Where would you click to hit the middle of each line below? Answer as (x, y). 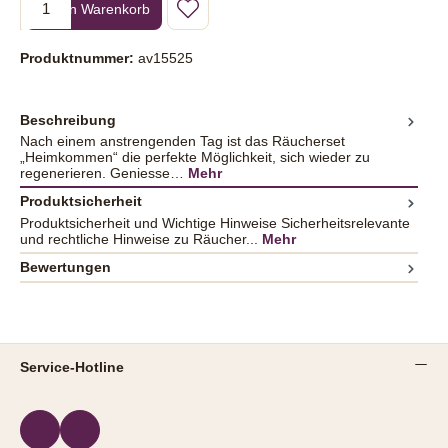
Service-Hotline (72, 366)
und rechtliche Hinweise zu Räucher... (141, 238)
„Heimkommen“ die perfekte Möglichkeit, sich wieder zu (195, 157)
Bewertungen (65, 267)
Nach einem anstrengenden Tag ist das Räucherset (182, 141)
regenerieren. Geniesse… (104, 173)
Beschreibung (68, 119)
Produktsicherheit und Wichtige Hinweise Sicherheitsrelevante (215, 222)
